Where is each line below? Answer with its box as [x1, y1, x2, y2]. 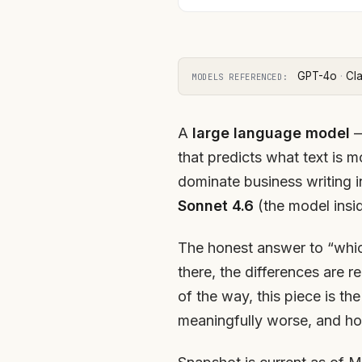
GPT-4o [297, 69, 338, 82]
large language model [192, 124, 350, 141]
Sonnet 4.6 [178, 196, 254, 214]
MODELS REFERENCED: [192, 70, 288, 82]
